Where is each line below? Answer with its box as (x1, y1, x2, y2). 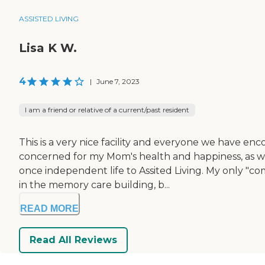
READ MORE (20, 203, 79, 214)
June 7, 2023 (96, 76, 140, 86)
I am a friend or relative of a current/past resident (25, 105, 189, 114)
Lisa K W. (19, 40, 77, 55)
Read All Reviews (30, 234, 117, 246)
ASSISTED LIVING (19, 14, 79, 23)
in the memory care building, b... (19, 179, 170, 190)
